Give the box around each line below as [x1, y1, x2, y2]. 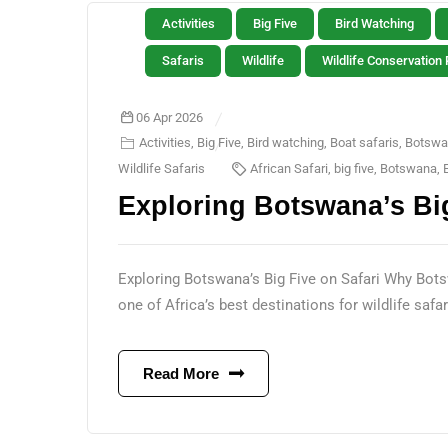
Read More [143, 365, 219, 382]
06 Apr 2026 [136, 110, 204, 125]
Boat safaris [330, 135, 400, 150]
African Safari [250, 161, 329, 176]
